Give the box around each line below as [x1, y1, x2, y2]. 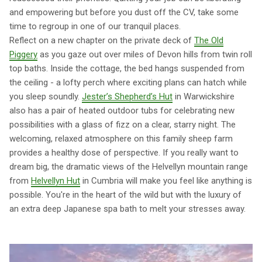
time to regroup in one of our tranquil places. [9, 21, 181, 32]
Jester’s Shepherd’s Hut [82, 91, 173, 102]
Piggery [9, 49, 37, 60]
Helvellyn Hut [31, 175, 80, 187]
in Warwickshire [173, 91, 235, 102]
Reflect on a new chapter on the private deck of [9, 35, 194, 46]
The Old [194, 35, 223, 46]
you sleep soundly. [9, 91, 82, 102]
